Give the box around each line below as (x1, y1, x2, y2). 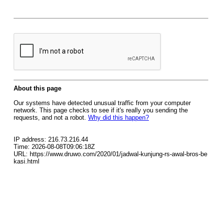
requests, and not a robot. (14, 114, 88, 121)
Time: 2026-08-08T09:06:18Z (14, 143, 95, 150)
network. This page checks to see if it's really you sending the (14, 107, 188, 114)
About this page (14, 85, 61, 92)
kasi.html (14, 158, 39, 165)
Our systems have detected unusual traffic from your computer (14, 99, 191, 107)
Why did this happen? (88, 114, 149, 121)
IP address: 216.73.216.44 (14, 136, 88, 143)
